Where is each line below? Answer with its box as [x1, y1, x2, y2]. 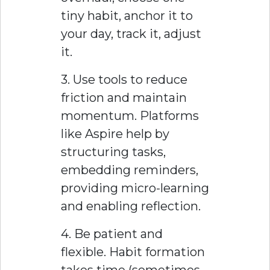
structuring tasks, [61, 144, 166, 159]
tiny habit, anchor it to [61, 8, 193, 23]
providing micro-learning [61, 180, 209, 195]
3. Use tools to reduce [61, 72, 187, 87]
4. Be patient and [61, 226, 163, 241]
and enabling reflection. [61, 198, 201, 213]
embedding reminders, [61, 162, 198, 177]
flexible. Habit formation [61, 244, 205, 259]
